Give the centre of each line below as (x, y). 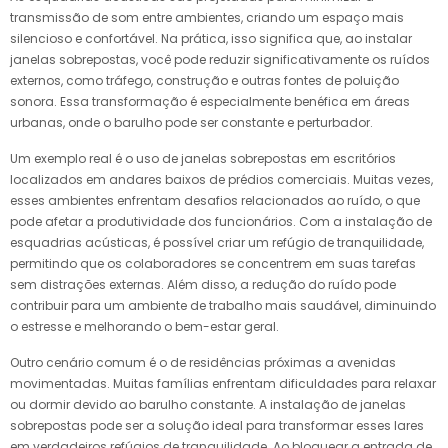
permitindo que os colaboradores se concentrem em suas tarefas (213, 263)
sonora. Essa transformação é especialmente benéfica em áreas (210, 101)
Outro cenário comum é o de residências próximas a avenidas (203, 362)
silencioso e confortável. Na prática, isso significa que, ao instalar (211, 38)
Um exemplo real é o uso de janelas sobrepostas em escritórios (203, 158)
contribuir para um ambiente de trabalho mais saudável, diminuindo (223, 305)
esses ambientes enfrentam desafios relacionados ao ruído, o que (215, 200)
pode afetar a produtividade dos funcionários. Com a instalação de (221, 221)
